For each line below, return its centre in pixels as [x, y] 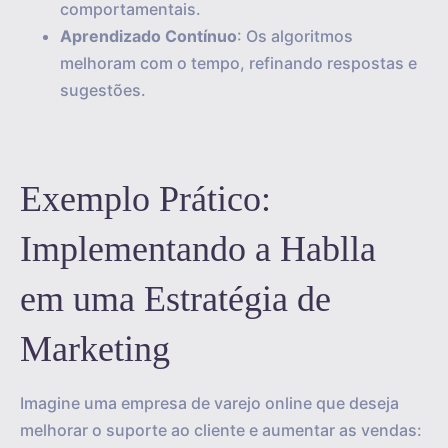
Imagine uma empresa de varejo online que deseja [209, 403]
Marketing [95, 349]
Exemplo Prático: [145, 199]
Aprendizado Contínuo [148, 36]
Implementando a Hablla [198, 249]
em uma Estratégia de [175, 299]
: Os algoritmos [295, 36]
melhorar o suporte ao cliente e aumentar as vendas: [221, 430]
